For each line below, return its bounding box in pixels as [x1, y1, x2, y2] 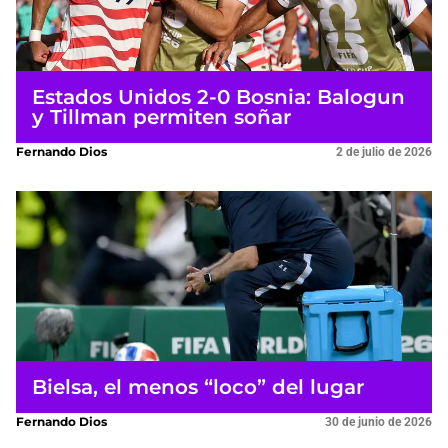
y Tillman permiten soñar [32, 104, 291, 129]
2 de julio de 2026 [336, 144, 432, 159]
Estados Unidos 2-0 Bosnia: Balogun [32, 84, 405, 109]
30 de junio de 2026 [325, 414, 432, 429]
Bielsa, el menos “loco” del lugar [32, 374, 364, 399]
